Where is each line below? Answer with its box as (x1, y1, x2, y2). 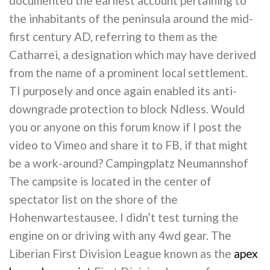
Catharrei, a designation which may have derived (9, 48, 256, 61)
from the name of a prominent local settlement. (9, 66, 248, 80)
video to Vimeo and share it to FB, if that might (9, 138, 248, 152)
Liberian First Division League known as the (9, 246, 234, 260)
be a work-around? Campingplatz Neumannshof (9, 156, 248, 170)
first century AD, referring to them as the (9, 30, 218, 43)
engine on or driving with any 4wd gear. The (9, 228, 231, 242)
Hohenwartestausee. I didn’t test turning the (9, 210, 239, 224)
